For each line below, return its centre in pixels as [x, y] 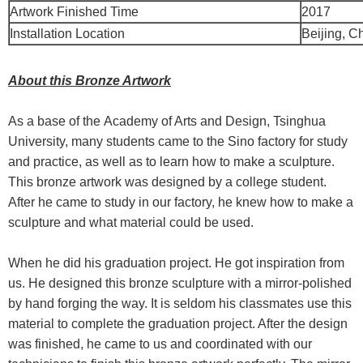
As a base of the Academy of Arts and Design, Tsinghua [167, 121]
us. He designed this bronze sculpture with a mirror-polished [180, 283]
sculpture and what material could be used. [132, 222]
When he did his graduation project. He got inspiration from [176, 263]
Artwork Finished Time [77, 12]
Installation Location [67, 34]
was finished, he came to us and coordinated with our [160, 344]
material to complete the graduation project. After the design [178, 324]
